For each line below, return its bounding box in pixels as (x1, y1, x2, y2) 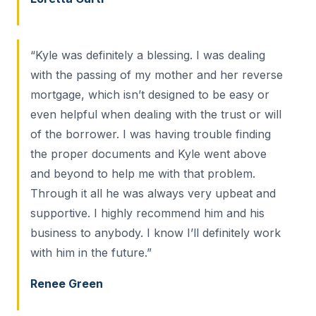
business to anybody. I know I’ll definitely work (30, 226, 281, 241)
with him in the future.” (30, 245, 152, 260)
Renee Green (30, 276, 103, 291)
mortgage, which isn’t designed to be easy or (30, 87, 269, 102)
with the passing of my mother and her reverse (30, 68, 283, 83)
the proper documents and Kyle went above (30, 147, 267, 162)
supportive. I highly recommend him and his (30, 206, 265, 221)
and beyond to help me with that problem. (30, 166, 255, 181)
